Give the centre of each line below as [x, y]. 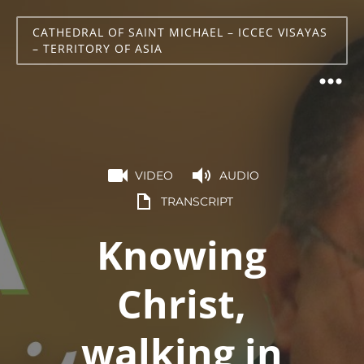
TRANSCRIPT [197, 201]
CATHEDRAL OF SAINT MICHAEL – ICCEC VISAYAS [180, 32]
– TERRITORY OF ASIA [97, 48]
